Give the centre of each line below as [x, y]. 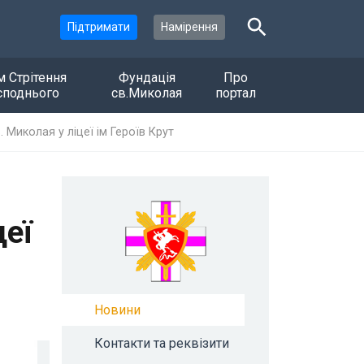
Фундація [147, 77]
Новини [117, 310]
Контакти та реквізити [162, 343]
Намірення [189, 27]
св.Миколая [147, 93]
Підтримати [99, 27]
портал [236, 93]
